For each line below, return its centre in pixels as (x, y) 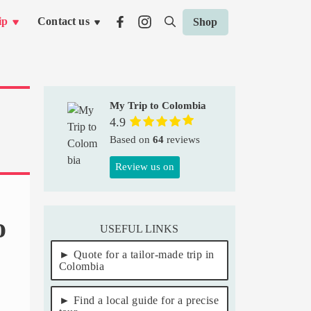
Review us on (144, 166)
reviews (182, 139)
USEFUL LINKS (140, 228)
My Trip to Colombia (158, 105)
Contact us (64, 22)
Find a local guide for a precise (146, 300)
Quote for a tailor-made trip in (144, 254)
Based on (131, 139)
